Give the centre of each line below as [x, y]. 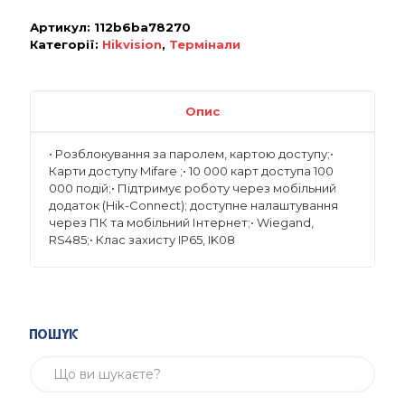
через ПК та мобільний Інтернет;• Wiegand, [181, 222]
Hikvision [132, 44]
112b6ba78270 [142, 27]
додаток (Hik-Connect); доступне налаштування [193, 205]
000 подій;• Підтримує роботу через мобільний [193, 188]
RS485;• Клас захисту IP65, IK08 [142, 240]
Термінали [205, 44]
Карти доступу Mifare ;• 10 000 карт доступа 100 [191, 171]
